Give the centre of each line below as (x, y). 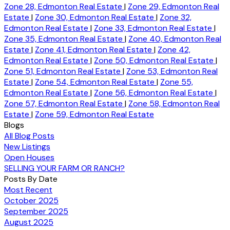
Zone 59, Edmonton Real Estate (94, 114)
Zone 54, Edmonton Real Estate (96, 82)
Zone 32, (176, 17)
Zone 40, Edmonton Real (175, 39)
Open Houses (29, 157)
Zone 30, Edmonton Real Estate (95, 17)
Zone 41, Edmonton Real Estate (94, 49)
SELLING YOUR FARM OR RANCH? (64, 168)
